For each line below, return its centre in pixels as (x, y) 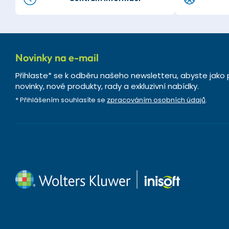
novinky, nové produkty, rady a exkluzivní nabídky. (107, 86)
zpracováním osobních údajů (156, 100)
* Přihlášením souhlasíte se (61, 100)
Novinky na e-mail (57, 58)
